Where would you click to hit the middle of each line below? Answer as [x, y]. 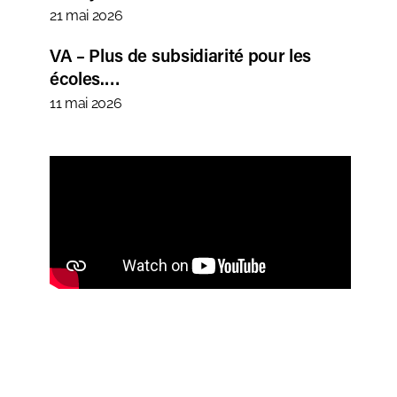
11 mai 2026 [86, 104]
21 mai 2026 [86, 16]
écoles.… [85, 78]
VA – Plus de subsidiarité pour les [181, 55]
